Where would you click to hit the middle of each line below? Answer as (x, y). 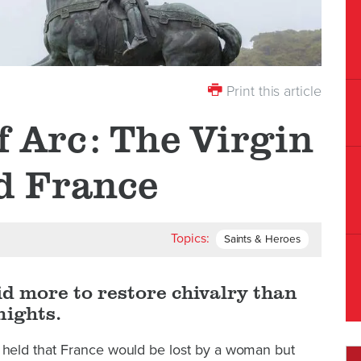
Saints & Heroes (262, 240)
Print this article (272, 91)
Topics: (191, 239)
